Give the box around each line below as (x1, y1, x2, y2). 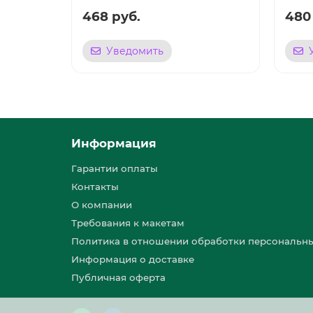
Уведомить (106, 45, 163, 58)
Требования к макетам (71, 217, 184, 229)
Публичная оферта (71, 272, 166, 284)
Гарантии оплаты (71, 163, 158, 175)
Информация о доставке (71, 254, 194, 265)
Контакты (71, 181, 119, 193)
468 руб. (82, 8, 140, 25)
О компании (71, 199, 132, 211)
